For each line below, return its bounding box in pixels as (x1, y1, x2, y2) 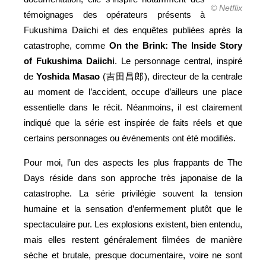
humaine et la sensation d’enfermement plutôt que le (24, 203, 242, 214)
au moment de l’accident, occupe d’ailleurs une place (24, 86, 242, 97)
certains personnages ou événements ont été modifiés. (24, 132, 236, 143)
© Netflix (211, 3, 242, 12)
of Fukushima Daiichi (24, 55, 115, 66)
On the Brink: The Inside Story (109, 40, 243, 50)
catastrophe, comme (24, 40, 109, 50)
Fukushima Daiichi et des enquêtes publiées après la (24, 24, 242, 35)
